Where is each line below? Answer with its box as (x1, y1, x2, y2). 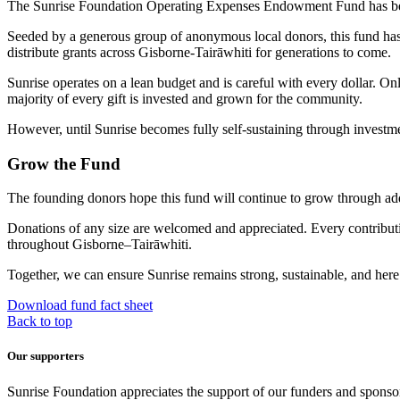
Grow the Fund (7, 154, 121, 173)
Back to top (7, 313, 72, 329)
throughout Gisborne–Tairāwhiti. (7, 237, 192, 253)
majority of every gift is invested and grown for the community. (7, 90, 362, 106)
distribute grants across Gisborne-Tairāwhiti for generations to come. (7, 44, 391, 60)
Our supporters (7, 349, 84, 363)
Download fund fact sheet (7, 297, 153, 313)
